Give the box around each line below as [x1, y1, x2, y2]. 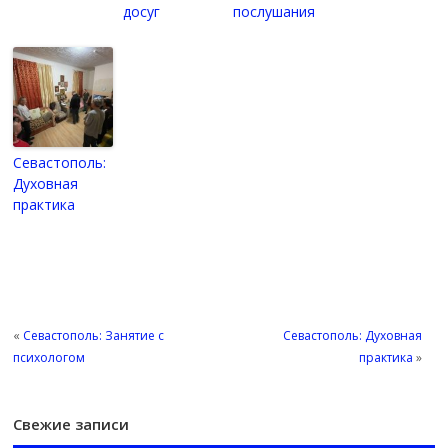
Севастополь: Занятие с [23, 327, 165, 345]
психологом [13, 349, 86, 367]
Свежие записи [13, 414, 130, 435]
